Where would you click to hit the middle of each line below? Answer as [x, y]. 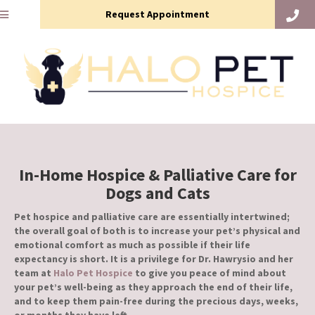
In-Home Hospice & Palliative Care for [157, 175]
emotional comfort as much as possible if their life [132, 245]
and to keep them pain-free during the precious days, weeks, [156, 301]
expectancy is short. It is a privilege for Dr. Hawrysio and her [154, 259]
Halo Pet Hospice [93, 273]
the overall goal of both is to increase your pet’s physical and [157, 231]
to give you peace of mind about [210, 273]
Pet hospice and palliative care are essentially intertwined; [152, 217]
